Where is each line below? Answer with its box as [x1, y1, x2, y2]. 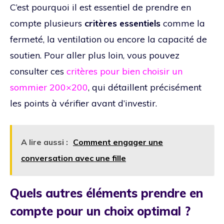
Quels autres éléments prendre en [10, 185, 203, 200]
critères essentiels [84, 17, 160, 29]
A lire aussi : [21, 136, 68, 147]
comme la [160, 17, 205, 29]
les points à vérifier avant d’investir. [10, 97, 157, 109]
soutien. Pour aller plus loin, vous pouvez [10, 49, 179, 61]
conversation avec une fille [21, 152, 126, 163]
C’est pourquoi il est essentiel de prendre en [10, 1, 191, 13]
